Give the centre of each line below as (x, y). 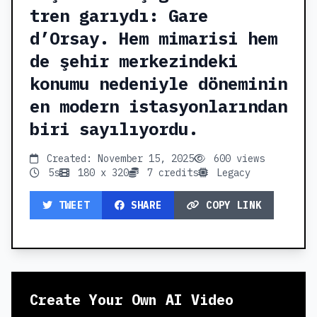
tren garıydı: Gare (119, 15)
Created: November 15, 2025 (117, 158)
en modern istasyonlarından (158, 106)
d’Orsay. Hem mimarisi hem (154, 38)
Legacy (231, 172)
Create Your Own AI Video (132, 299)
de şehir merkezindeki (134, 60)
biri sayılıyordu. (114, 128)
